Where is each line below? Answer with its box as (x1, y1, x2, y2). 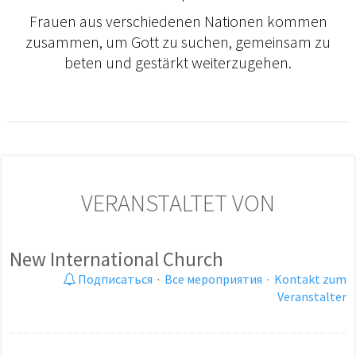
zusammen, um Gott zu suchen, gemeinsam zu (25, 32, 331, 52)
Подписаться (75, 271, 153, 288)
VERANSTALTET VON (81, 188, 275, 219)
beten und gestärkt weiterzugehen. (64, 52, 292, 73)
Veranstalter (277, 288, 346, 305)
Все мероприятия (164, 271, 262, 288)
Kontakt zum (274, 271, 346, 288)
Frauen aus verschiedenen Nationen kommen (29, 11, 327, 32)
